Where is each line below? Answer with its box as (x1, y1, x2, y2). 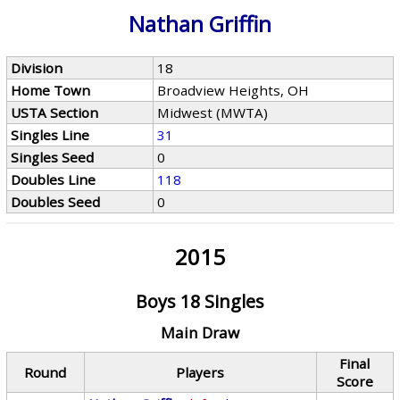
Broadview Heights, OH (157, 81, 310, 99)
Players (176, 363, 225, 381)
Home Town (11, 81, 91, 99)
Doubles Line (11, 171, 96, 188)
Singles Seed (11, 148, 95, 166)
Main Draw (160, 322, 239, 343)
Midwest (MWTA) (157, 104, 269, 121)
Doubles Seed (11, 193, 101, 211)
